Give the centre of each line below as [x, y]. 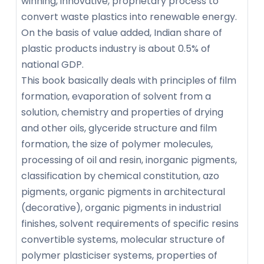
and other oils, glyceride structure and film [119, 128]
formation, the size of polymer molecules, [117, 144]
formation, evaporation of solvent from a [116, 96]
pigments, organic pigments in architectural [123, 192]
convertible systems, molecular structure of [123, 239]
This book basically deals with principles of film [129, 80]
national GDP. [54, 64]
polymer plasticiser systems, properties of [119, 255]
